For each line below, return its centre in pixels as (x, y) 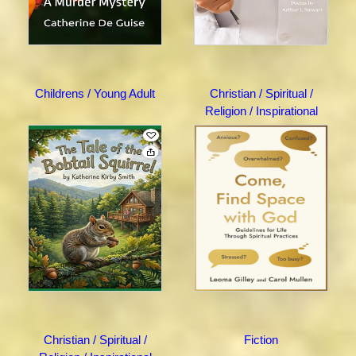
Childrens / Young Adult (95, 94)
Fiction (261, 340)
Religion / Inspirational (261, 111)
